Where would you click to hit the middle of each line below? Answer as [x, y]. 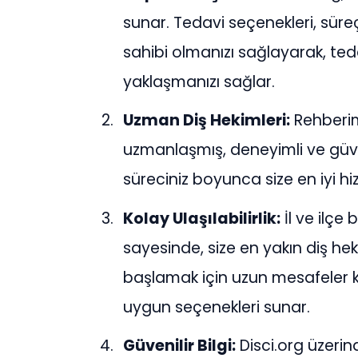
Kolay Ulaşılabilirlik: [202, 218]
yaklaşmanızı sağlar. [199, 82]
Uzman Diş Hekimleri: [207, 121]
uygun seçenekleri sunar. [217, 307]
